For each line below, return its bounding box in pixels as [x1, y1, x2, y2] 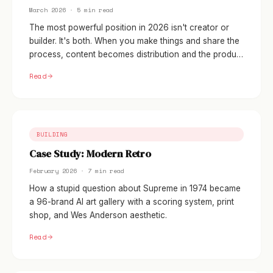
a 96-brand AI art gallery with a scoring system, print [29, 197, 234, 207]
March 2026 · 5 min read [29, 5, 113, 15]
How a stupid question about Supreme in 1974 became [29, 183, 241, 193]
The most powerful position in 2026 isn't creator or [29, 23, 229, 32]
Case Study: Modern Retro [29, 147, 151, 161]
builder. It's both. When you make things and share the [29, 36, 239, 46]
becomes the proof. [29, 63, 105, 73]
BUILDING [37, 130, 68, 138]
